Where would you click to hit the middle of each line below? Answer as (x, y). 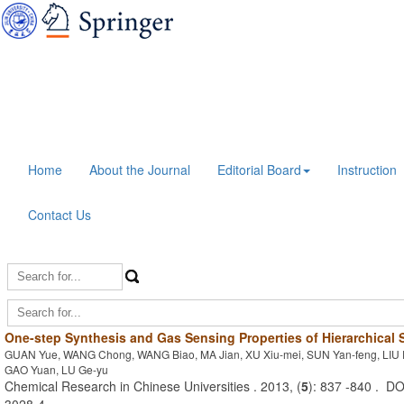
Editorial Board (259, 170)
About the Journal (140, 170)
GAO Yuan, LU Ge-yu (56, 369)
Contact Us (60, 215)
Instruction (367, 170)
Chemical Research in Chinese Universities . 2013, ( (153, 386)
